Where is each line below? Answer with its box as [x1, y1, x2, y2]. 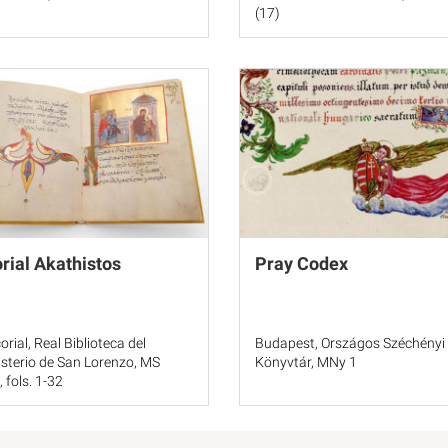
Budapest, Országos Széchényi [255, 335, 445, 351]
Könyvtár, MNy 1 [255, 354, 357, 370]
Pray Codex [255, 253, 348, 274]
